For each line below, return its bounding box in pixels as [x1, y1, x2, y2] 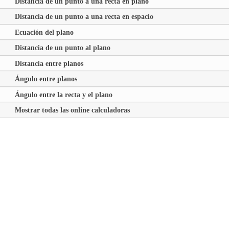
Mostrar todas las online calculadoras [14, 106, 130, 114]
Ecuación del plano [14, 28, 74, 36]
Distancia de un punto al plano [14, 43, 110, 52]
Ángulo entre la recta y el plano [14, 90, 112, 99]
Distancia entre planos [14, 59, 83, 67]
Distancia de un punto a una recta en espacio [14, 12, 153, 21]
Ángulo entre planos [14, 75, 77, 83]
